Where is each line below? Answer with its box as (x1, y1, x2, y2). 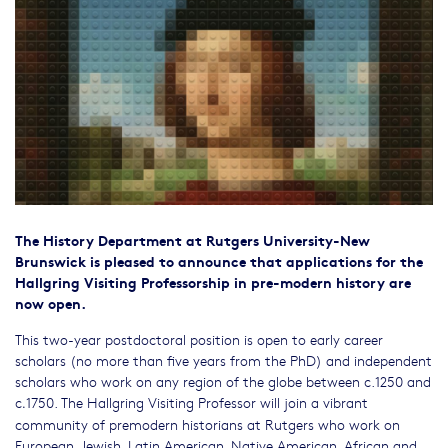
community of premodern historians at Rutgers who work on (15, 413, 400, 434)
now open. (15, 291, 86, 313)
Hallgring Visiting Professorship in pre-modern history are (15, 270, 411, 292)
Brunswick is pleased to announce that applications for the (15, 249, 423, 271)
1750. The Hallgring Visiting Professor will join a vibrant (26, 391, 368, 412)
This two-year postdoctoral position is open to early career (15, 328, 383, 349)
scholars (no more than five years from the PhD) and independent (15, 349, 432, 370)
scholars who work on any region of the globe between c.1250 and (15, 370, 431, 391)
